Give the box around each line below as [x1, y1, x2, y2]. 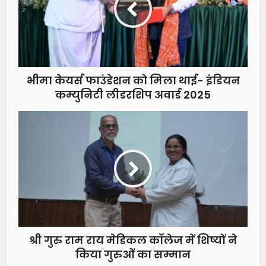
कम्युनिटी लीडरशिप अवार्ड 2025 [55, 87, 211, 102]
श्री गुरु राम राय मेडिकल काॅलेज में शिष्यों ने [29, 232, 237, 248]
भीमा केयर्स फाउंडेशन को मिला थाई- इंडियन [26, 72, 240, 88]
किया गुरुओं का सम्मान [75, 246, 191, 262]
